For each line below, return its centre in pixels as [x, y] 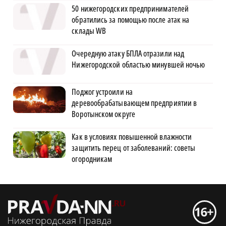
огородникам [92, 159]
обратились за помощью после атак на [131, 20]
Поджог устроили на [102, 92]
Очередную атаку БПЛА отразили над [128, 54]
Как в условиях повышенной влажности [132, 137]
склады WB [89, 31]
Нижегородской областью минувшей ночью [138, 65]
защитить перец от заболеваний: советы [134, 148]
